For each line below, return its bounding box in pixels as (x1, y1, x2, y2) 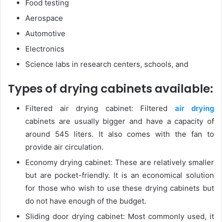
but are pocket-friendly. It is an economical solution (25, 170, 214, 180)
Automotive (25, 28, 65, 38)
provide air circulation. (25, 142, 104, 152)
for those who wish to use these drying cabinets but (25, 183, 214, 193)
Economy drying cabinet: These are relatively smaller (25, 158, 214, 167)
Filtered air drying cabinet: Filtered (25, 104, 175, 113)
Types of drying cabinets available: (8, 80, 213, 97)
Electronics (25, 44, 64, 54)
